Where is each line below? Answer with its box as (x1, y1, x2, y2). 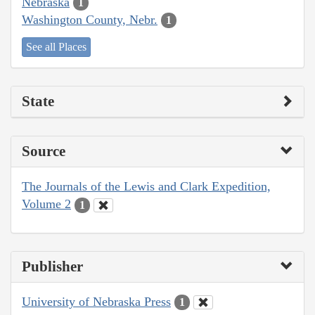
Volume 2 (22, 197, 71, 212)
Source (22, 143, 65, 160)
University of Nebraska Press (22, 294, 171, 309)
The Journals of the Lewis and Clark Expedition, (22, 179, 271, 194)
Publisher (22, 257, 83, 275)
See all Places (26, 41, 86, 53)
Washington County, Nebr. (22, 12, 157, 27)
